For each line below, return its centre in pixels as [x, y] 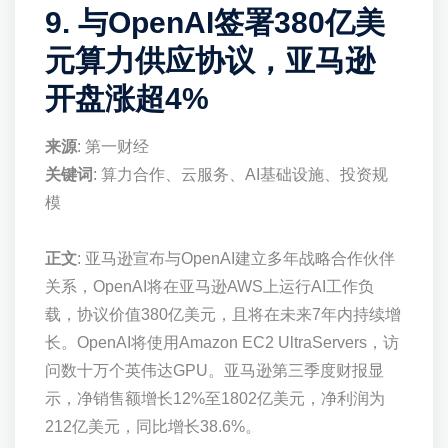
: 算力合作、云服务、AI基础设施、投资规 [240, 174]
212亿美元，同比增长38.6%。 [153, 426]
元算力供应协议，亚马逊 [210, 60]
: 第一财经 [113, 146]
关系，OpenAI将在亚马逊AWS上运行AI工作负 [209, 286]
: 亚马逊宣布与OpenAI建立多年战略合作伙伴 [236, 258]
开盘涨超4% [127, 98]
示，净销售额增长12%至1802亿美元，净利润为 [215, 398]
